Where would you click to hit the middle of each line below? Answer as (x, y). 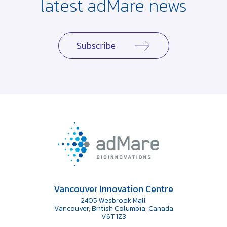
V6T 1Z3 (113, 216)
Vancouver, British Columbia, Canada (113, 208)
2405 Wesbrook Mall (113, 200)
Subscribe (96, 45)
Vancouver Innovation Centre (113, 188)
